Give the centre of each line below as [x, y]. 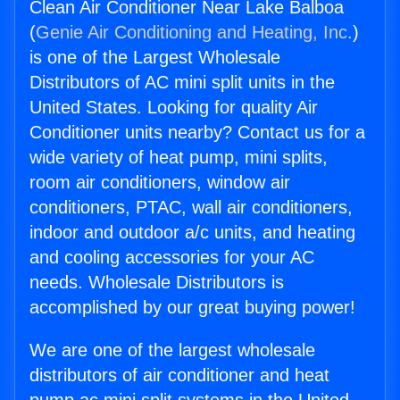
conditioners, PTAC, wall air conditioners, [191, 208]
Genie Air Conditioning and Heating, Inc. [194, 33]
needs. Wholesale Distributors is [157, 283]
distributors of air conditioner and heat [179, 375]
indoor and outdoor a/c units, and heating [192, 233]
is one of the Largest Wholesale [155, 58]
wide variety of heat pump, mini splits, [179, 158]
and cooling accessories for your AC [172, 258]
